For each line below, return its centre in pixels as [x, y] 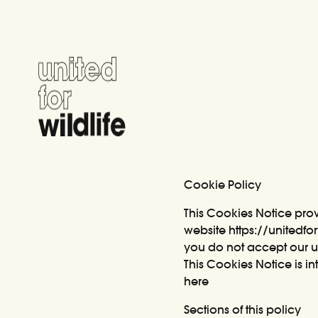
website [207, 230]
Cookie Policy [223, 185]
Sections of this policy [243, 309]
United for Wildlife [84, 65]
